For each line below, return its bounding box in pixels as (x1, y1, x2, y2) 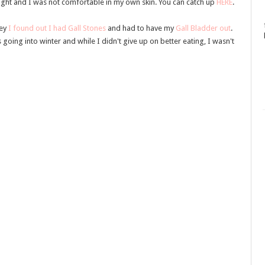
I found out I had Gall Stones (8, 23, 106, 33)
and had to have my (106, 23, 176, 33)
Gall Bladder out (176, 23, 231, 33)
